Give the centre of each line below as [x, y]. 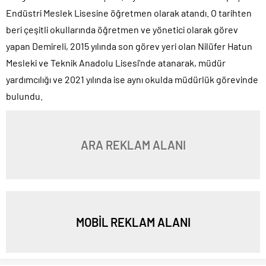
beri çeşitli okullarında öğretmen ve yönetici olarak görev [122, 29]
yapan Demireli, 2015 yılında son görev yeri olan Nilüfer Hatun [129, 46]
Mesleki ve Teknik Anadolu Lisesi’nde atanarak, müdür [116, 62]
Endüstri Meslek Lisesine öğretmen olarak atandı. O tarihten [129, 12]
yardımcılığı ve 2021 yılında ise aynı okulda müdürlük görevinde [132, 79]
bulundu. [24, 96]
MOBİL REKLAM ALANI [133, 222]
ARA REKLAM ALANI [133, 145]
